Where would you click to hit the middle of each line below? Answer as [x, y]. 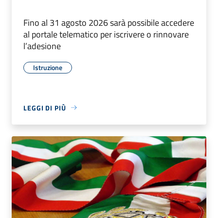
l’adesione [42, 46]
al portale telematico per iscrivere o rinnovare [106, 34]
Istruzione [48, 67]
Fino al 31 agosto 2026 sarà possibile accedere [109, 22]
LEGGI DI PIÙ [45, 108]
